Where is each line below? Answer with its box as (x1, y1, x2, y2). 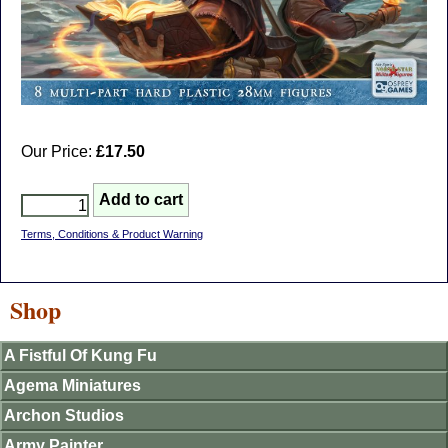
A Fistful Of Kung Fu (4, 347, 157, 365)
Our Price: (21, 143, 96, 161)
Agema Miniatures (4, 377, 141, 395)
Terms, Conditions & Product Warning (21, 228, 203, 241)
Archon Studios (4, 407, 124, 425)
